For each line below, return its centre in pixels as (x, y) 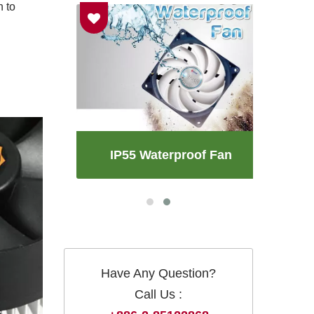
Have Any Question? (158, 273)
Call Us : (158, 294)
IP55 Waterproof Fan (158, 155)
